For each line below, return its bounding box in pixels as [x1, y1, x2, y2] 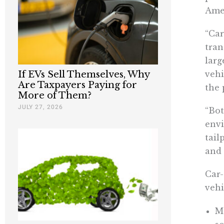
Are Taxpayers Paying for [18, 79, 137, 90]
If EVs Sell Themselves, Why [18, 68, 149, 80]
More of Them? [18, 89, 91, 101]
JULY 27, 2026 [18, 102, 63, 111]
